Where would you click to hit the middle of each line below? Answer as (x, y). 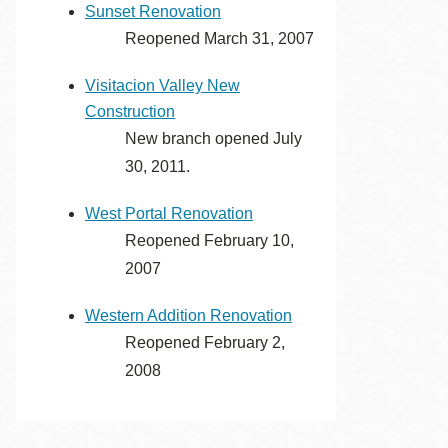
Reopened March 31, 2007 (219, 38)
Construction (130, 111)
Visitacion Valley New (162, 85)
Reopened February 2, (205, 342)
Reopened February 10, (209, 240)
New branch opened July (213, 138)
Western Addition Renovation (188, 315)
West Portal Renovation (169, 213)
